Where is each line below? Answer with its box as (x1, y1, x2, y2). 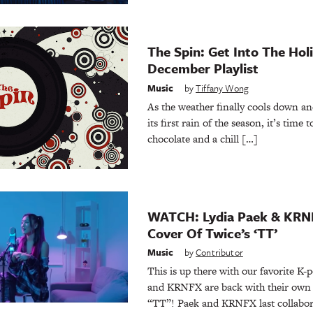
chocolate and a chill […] (147, 131, 258, 146)
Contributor (196, 245, 243, 260)
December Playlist (147, 59, 259, 78)
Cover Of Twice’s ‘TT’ (147, 223, 277, 242)
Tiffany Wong (196, 80, 249, 95)
